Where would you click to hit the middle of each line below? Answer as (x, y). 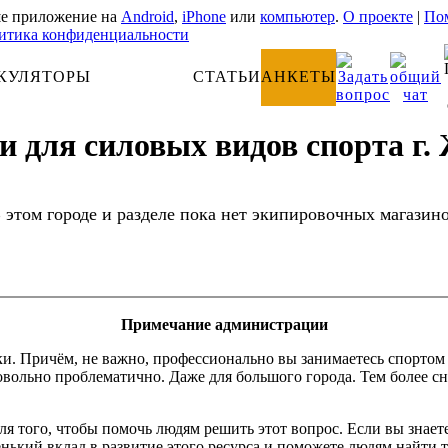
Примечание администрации (224, 324)
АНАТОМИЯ (142, 76)
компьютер (297, 16)
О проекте (378, 16)
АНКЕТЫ (298, 76)
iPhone (204, 16)
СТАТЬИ (227, 76)
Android (147, 16)
